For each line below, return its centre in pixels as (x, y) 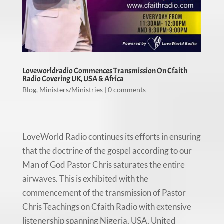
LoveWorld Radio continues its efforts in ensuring (111, 137)
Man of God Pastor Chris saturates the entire (103, 165)
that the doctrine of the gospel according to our (107, 151)
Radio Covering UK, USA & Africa (73, 79)
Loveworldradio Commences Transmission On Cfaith (105, 71)
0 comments (127, 90)
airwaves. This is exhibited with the (85, 179)
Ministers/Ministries (71, 90)
